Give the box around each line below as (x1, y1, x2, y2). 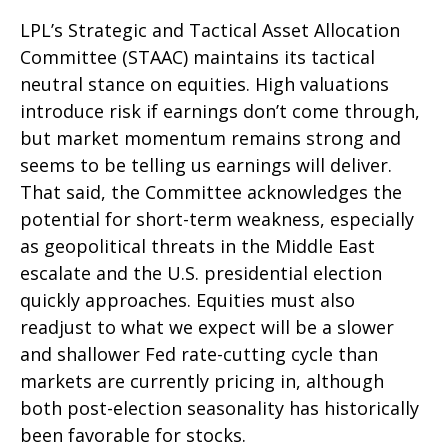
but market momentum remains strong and (20, 125, 401, 150)
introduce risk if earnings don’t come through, (20, 98, 420, 123)
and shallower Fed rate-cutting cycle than (20, 341, 378, 366)
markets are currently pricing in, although (20, 368, 384, 393)
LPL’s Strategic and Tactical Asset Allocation (20, 17, 400, 42)
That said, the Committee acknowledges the (20, 179, 402, 204)
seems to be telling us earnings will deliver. (20, 152, 392, 177)
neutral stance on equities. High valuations (20, 71, 389, 96)
